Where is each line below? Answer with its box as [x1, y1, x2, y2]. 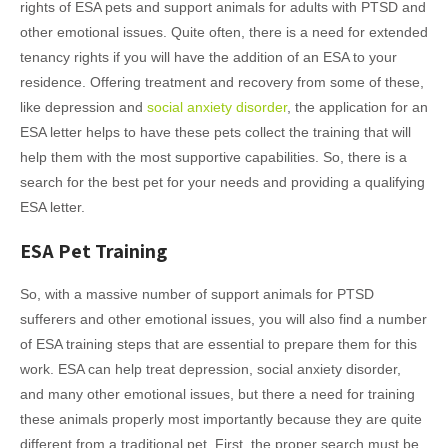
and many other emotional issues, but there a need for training [20, 386, 415, 403]
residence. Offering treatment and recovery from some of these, [20, 74, 424, 91]
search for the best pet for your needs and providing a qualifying [20, 174, 425, 191]
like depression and [20, 99, 147, 116]
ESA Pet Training [20, 238, 167, 265]
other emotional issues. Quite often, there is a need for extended [20, 24, 428, 41]
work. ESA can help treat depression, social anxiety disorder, [20, 361, 401, 378]
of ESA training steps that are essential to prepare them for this [20, 336, 417, 353]
